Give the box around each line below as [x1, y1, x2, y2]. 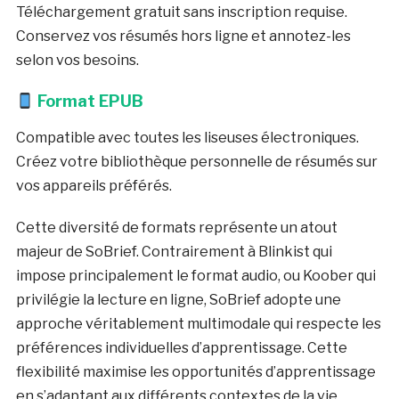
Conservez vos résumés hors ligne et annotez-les [15, 28, 351, 45]
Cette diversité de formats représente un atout [15, 219, 338, 237]
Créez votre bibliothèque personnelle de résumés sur [15, 153, 378, 171]
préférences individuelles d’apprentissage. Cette [15, 339, 347, 357]
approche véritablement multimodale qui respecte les [15, 315, 381, 333]
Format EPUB [34, 92, 144, 111]
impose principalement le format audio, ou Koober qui [15, 267, 376, 285]
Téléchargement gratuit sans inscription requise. [15, 4, 347, 21]
